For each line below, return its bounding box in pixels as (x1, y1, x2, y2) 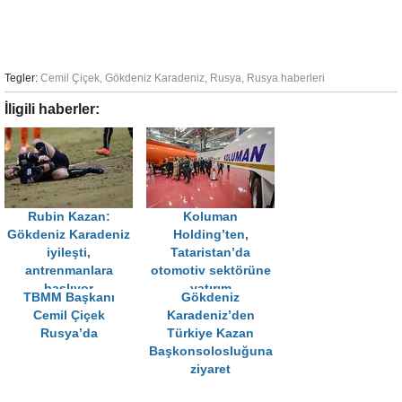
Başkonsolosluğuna (148, 345, 273, 358)
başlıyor (44, 282, 93, 295)
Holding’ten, (172, 228, 249, 241)
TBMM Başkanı (22, 291, 115, 304)
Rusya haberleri (247, 72, 325, 84)
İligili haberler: (4, 101, 100, 117)
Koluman (183, 210, 238, 223)
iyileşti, (47, 246, 91, 259)
